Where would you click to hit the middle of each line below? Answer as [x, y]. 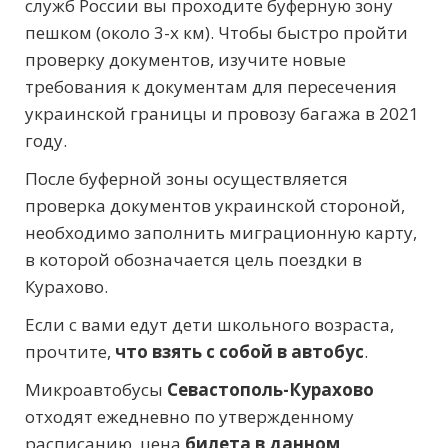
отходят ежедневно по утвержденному [189, 417]
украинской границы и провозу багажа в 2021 [222, 114]
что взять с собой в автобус [239, 352]
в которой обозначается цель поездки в [193, 260]
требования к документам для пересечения [211, 87]
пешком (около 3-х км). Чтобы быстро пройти [216, 33]
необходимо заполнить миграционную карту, [221, 233]
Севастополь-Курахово [270, 390]
